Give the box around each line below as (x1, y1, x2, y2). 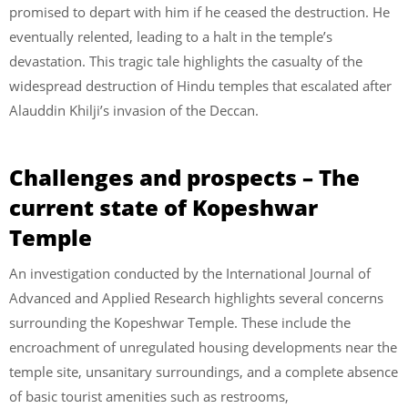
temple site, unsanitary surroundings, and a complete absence (9, 362, 398, 381)
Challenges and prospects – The (9, 161, 360, 192)
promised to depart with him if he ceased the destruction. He (9, 3, 390, 22)
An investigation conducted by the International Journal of (9, 263, 371, 282)
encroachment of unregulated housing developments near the (9, 337, 397, 356)
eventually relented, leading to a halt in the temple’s (9, 27, 332, 46)
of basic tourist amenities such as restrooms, (9, 386, 289, 405)
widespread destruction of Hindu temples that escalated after (9, 76, 392, 96)
